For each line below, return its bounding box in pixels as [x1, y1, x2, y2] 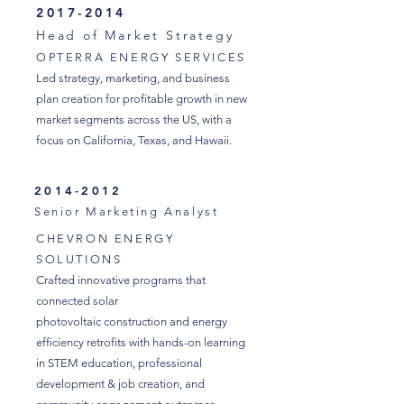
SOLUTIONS [36, 252, 123, 266]
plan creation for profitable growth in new [36, 92, 247, 106]
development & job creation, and [36, 377, 205, 390]
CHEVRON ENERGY [36, 232, 175, 245]
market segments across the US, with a [36, 113, 232, 126]
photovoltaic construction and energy [36, 315, 227, 328]
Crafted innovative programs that [36, 273, 206, 287]
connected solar [36, 294, 118, 308]
